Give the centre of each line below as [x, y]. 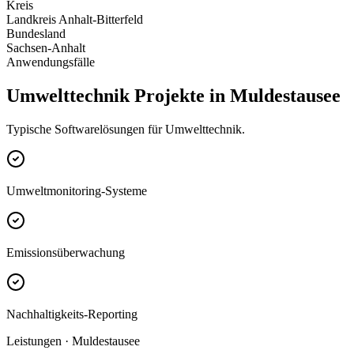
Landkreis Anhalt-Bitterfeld [75, 20]
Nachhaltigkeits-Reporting [72, 314]
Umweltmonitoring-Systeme [77, 191]
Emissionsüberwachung [66, 253]
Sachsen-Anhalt [46, 48]
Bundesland [36, 34]
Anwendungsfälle [51, 62]
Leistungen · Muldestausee [73, 341]
